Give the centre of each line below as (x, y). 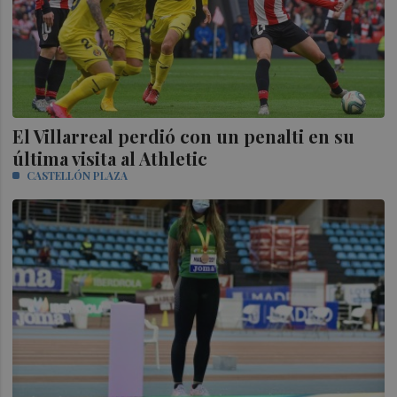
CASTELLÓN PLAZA (78, 175)
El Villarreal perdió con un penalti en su (184, 136)
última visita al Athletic (110, 158)
